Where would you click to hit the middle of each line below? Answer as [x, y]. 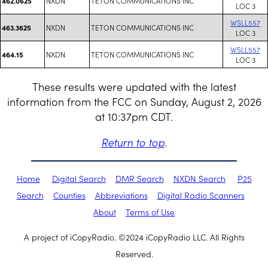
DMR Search [139, 178]
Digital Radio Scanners [201, 195]
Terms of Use [150, 212]
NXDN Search [199, 178]
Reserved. [134, 254]
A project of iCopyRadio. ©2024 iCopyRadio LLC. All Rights [134, 237]
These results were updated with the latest [134, 86]
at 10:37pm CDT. [134, 116]
